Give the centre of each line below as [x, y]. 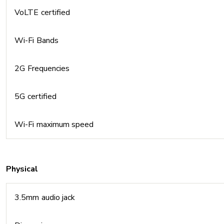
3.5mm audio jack [45, 197]
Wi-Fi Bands [36, 40]
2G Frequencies [42, 68]
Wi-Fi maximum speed [54, 124]
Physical [22, 169]
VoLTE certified [42, 12]
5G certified [35, 96]
